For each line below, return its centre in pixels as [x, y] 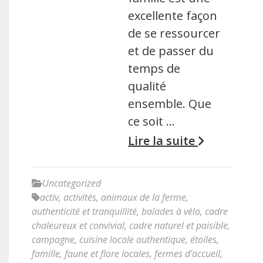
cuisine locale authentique [132, 240]
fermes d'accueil [187, 254]
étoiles [203, 240]
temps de [154, 68]
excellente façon [173, 16]
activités [80, 197]
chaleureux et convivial [78, 225]
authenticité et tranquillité [84, 211]
